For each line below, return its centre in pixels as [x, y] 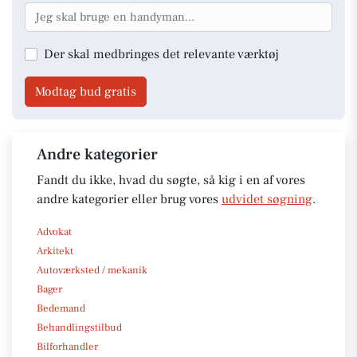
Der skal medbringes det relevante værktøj [161, 54]
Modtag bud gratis [86, 91]
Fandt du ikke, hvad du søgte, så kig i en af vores [171, 180]
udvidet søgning [267, 199]
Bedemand [61, 308]
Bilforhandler [67, 346]
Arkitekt [55, 251]
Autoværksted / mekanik [92, 270]
